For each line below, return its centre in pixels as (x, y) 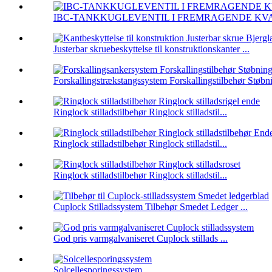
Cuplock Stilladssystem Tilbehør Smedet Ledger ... (151, 207)
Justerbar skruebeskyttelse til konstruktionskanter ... (151, 49)
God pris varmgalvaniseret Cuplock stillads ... (141, 239)
